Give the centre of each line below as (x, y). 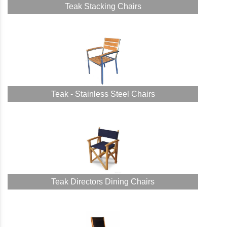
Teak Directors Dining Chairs (103, 182)
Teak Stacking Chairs (103, 6)
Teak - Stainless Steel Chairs (103, 94)
